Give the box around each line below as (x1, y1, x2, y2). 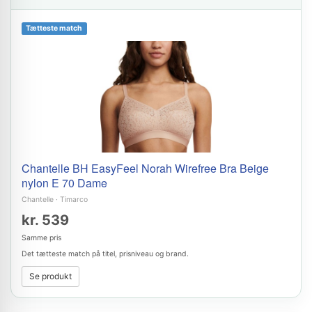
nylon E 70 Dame (22, 175, 107, 191)
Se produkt (29, 271, 72, 281)
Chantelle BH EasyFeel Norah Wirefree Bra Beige (22, 160, 269, 176)
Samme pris (22, 233, 61, 242)
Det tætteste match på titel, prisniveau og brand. (22, 249, 189, 258)
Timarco (60, 195, 88, 204)
